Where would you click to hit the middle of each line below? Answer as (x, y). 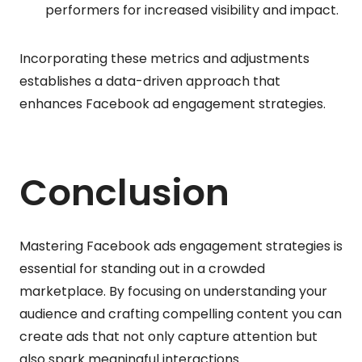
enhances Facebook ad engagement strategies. (173, 103)
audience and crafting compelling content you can (181, 314)
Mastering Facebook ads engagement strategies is (181, 246)
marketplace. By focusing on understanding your (173, 291)
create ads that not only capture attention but (168, 336)
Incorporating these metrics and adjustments (164, 58)
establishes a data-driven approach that (150, 81)
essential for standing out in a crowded (142, 268)
